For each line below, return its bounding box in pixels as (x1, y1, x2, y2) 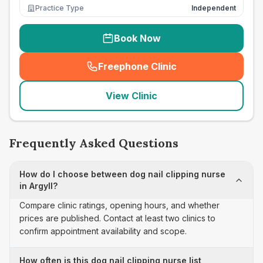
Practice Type (35, 4, 84, 12)
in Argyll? (19, 181, 58, 191)
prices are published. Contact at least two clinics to (19, 213, 215, 223)
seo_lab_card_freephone (134, 66, 251, 79)
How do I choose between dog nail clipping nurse (19, 169, 225, 179)
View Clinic (106, 90, 157, 102)
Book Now (114, 32, 161, 44)
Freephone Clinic (98, 60, 177, 72)
